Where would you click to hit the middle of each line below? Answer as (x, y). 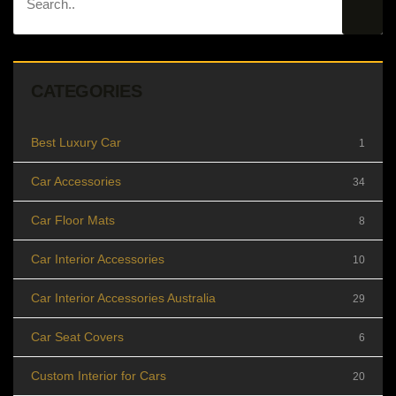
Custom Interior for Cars (99, 375)
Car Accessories (76, 181)
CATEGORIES (87, 91)
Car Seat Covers (77, 336)
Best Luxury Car (76, 142)
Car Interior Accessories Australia (123, 297)
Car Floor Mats (73, 220)
